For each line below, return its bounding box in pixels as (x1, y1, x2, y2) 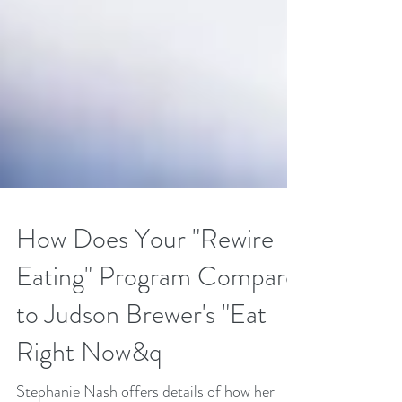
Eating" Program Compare (16, 306, 298, 344)
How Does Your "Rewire (16, 268, 274, 306)
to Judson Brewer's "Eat (16, 344, 267, 381)
